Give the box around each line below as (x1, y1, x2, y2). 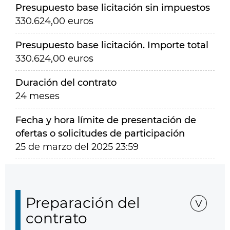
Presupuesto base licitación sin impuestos (15, 2, 210, 13)
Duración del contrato (15, 77, 117, 88)
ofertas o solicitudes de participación (15, 128, 185, 139)
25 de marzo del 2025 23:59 (15, 141, 139, 152)
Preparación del (26, 194, 140, 212)
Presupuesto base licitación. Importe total (15, 40, 208, 51)
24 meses (15, 90, 60, 102)
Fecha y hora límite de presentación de (15, 114, 196, 126)
